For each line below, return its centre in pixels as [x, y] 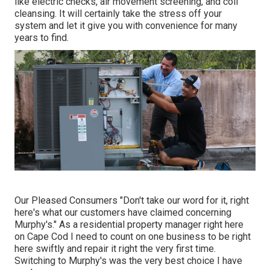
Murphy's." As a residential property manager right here [129, 225]
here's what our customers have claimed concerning [123, 213]
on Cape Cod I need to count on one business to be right [133, 237]
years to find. [42, 38]
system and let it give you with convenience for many [126, 26]
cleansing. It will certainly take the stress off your [118, 14]
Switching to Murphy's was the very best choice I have [128, 261]
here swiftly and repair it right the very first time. [115, 249]
